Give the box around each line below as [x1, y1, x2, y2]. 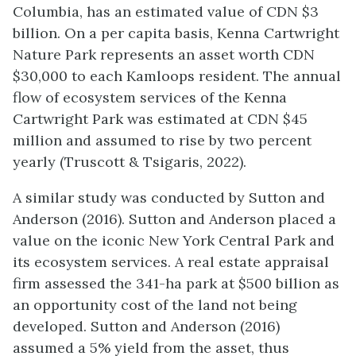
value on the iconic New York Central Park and [13, 231, 335, 250]
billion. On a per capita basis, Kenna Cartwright [13, 24, 339, 42]
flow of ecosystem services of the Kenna [13, 88, 287, 106]
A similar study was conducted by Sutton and [13, 188, 325, 207]
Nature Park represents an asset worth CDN [13, 45, 315, 64]
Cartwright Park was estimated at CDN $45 [13, 110, 308, 128]
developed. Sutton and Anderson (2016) [13, 317, 280, 335]
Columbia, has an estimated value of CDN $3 [13, 2, 319, 21]
